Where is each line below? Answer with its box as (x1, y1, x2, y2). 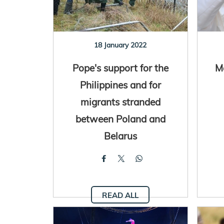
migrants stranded (80, 95, 160, 108)
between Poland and (75, 112, 165, 125)
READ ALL (102, 190, 139, 200)
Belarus (103, 129, 137, 142)
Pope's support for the (72, 61, 168, 74)
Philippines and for (79, 78, 161, 91)
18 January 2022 (94, 40, 147, 49)
